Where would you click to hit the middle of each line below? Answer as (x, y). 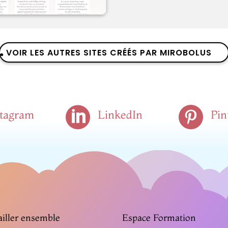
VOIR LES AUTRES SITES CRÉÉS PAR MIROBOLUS (109, 52)
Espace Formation (159, 217)
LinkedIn (120, 114)
